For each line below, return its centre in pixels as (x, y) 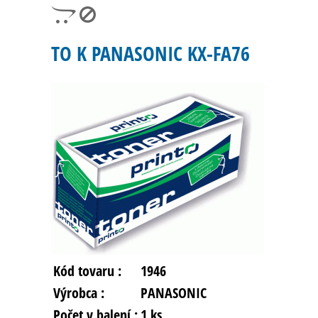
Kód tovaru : (87, 271)
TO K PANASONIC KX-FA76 (150, 54)
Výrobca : (79, 293)
